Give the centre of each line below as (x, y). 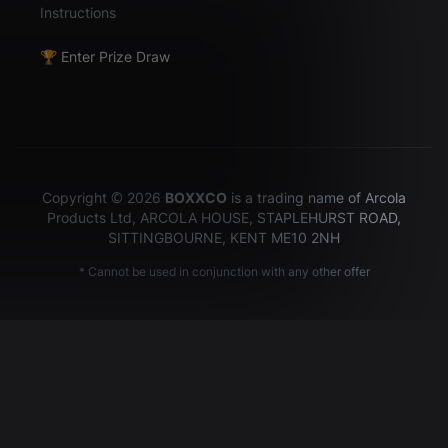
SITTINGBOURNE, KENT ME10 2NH (224, 238)
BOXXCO (196, 198)
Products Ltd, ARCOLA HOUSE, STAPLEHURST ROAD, (224, 218)
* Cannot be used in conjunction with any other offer (224, 272)
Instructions (78, 13)
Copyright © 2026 (103, 198)
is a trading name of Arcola (316, 198)
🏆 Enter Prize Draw (105, 57)
